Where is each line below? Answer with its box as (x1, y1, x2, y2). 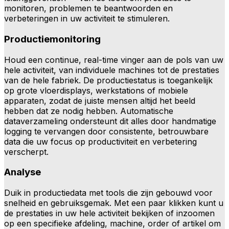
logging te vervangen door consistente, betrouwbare (4, 126, 209, 136)
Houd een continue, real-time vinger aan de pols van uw (4, 54, 223, 65)
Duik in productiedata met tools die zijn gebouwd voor (4, 188, 213, 198)
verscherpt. (4, 146, 51, 157)
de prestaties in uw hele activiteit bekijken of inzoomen (4, 208, 215, 219)
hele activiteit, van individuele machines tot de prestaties (4, 64, 219, 75)
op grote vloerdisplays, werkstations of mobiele (4, 85, 188, 96)
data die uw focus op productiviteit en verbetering (4, 136, 197, 147)
